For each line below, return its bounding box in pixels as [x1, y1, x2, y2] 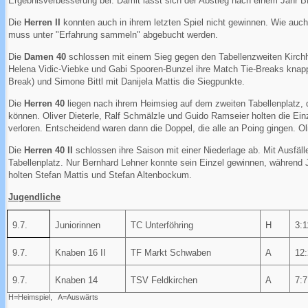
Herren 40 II [24, 144, 73, 155]
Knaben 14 [54, 275, 98, 286]
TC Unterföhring [130, 220, 193, 231]
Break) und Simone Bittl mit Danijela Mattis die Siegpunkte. [8, 76, 245, 87]
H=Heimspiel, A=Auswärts [8, 293, 98, 302]
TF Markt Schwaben [130, 247, 211, 258]
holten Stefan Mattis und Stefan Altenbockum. [8, 169, 192, 180]
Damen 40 [24, 51, 66, 62]
